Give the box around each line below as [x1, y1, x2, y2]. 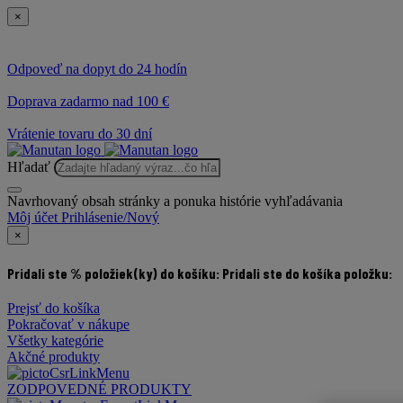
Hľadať [7, 159, 50, 175]
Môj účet [7, 210, 58, 226]
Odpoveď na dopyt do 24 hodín [7, 61, 187, 77]
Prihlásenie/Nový [61, 210, 159, 226]
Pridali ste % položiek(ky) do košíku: [7, 264, 222, 282]
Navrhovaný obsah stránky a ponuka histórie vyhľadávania [7, 193, 343, 210]
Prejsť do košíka [7, 300, 100, 316]
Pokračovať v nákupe [7, 316, 130, 332]
